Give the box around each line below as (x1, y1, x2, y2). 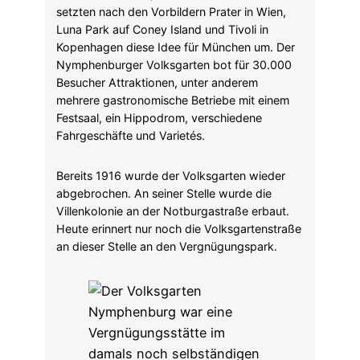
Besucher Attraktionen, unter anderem (56, 75, 258, 89)
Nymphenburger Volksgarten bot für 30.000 (56, 57, 292, 72)
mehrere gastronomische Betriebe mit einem (56, 92, 289, 107)
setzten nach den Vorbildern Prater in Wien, (56, 4, 286, 18)
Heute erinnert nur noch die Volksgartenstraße (56, 222, 301, 236)
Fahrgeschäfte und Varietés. (56, 128, 208, 142)
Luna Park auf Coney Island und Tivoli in (56, 22, 268, 36)
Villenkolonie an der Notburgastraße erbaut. (56, 204, 289, 219)
